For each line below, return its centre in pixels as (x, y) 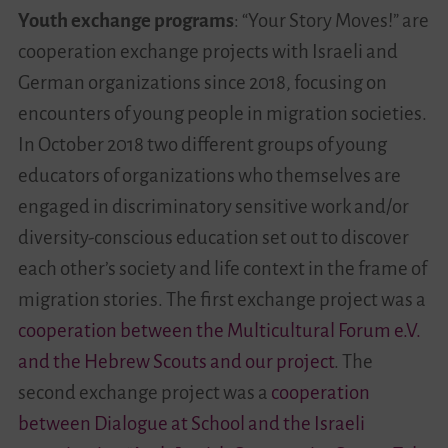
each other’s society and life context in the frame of (222, 269)
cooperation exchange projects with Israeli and (207, 52)
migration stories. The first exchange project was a (221, 300)
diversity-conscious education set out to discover (213, 238)
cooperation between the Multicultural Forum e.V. (219, 331)
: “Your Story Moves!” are (331, 21)
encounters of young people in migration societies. (222, 114)
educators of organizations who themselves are (209, 176)
